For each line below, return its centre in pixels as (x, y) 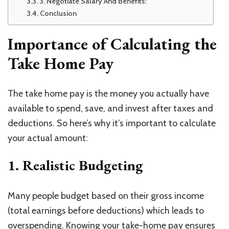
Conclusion (58, 13)
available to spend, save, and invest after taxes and (110, 109)
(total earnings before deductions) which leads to (106, 211)
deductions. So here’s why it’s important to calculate (112, 123)
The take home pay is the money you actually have (108, 94)
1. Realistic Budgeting (75, 165)
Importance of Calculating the (112, 44)
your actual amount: (48, 138)
